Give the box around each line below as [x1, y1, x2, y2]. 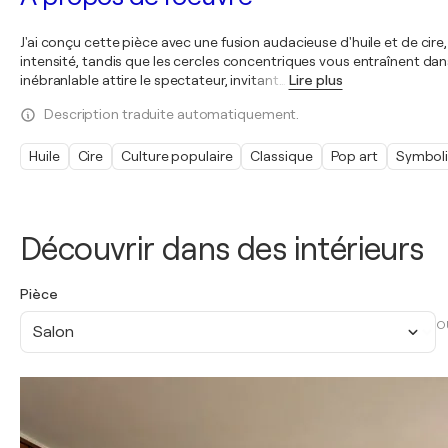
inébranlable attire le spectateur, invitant [20, 72, 279, 88]
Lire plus [288, 72, 343, 88]
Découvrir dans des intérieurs [20, 231, 424, 268]
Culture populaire [121, 148, 233, 164]
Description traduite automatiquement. [44, 106, 300, 122]
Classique [250, 148, 313, 164]
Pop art [330, 148, 378, 164]
